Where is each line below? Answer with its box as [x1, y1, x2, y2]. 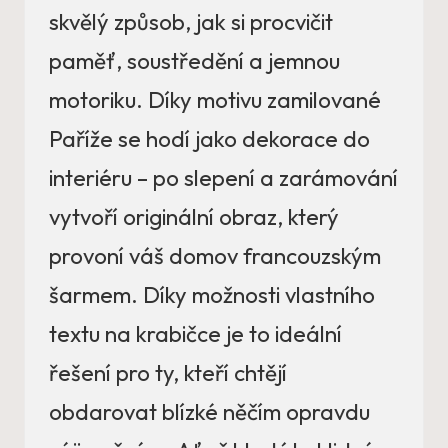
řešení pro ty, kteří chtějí [49, 358, 287, 387]
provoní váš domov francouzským [49, 241, 381, 270]
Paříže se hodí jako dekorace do [49, 124, 370, 153]
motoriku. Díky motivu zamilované [49, 85, 381, 114]
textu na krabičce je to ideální [49, 319, 342, 348]
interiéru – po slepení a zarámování [49, 163, 398, 192]
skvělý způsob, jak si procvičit [49, 7, 333, 36]
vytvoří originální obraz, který [49, 202, 339, 231]
